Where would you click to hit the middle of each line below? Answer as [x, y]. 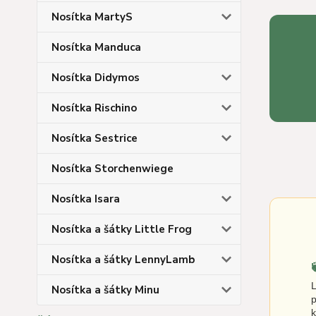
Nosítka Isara [86, 199]
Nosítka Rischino [94, 108]
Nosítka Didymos [96, 78]
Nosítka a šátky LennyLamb [123, 260]
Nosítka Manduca [96, 47]
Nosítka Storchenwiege [113, 169]
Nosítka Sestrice [95, 138]
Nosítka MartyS [92, 17]
